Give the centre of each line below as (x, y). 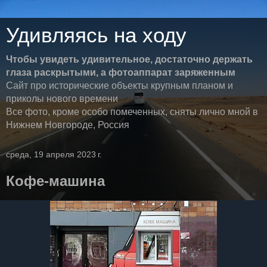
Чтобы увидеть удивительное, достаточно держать (129, 59)
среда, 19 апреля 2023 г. (54, 154)
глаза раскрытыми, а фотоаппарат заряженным (121, 72)
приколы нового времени (62, 99)
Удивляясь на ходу (96, 35)
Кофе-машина (55, 181)
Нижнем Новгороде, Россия (68, 125)
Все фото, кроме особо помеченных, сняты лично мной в (132, 112)
